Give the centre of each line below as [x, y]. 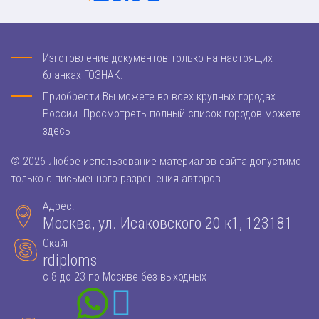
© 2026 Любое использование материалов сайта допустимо [156, 161]
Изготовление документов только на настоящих [158, 58]
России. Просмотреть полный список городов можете [172, 113]
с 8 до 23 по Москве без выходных [125, 276]
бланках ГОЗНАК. [83, 75]
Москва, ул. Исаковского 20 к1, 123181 [168, 223]
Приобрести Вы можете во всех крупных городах [159, 96]
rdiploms [70, 260]
